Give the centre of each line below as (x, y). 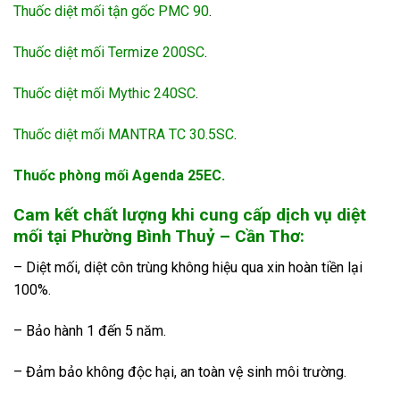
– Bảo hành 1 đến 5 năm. (90, 330)
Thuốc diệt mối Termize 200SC (109, 53)
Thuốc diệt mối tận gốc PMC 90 (111, 12)
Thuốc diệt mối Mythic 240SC (104, 94)
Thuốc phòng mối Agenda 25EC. (119, 175)
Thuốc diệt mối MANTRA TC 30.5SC (124, 134)
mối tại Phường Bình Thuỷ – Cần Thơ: (159, 237)
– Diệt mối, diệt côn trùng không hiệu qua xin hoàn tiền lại (188, 267)
